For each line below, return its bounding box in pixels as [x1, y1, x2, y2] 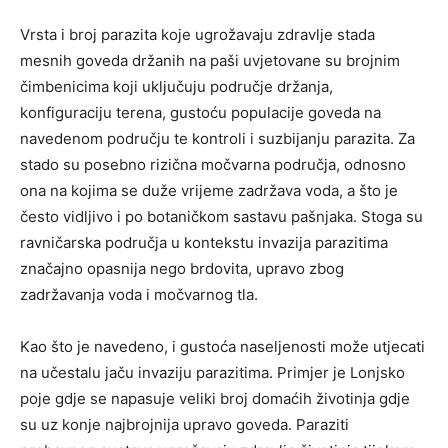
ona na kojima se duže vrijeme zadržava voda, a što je [20, 180, 398, 200]
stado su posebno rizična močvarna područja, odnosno [20, 154, 406, 174]
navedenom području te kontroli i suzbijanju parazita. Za [20, 128, 415, 148]
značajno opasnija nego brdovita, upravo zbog [20, 258, 344, 278]
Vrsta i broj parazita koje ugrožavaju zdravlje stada [20, 24, 375, 44]
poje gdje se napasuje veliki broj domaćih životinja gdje [20, 388, 410, 408]
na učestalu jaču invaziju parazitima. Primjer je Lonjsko [20, 362, 405, 382]
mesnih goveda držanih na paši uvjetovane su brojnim [20, 50, 400, 70]
